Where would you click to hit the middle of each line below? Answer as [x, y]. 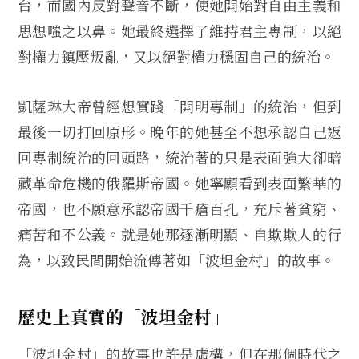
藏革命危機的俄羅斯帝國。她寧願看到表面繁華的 [179, 182]
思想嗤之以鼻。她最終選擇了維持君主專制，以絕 [179, 30]
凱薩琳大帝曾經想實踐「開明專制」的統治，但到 [179, 105]
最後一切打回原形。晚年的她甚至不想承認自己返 [179, 131]
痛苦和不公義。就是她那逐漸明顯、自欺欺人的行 [179, 234]
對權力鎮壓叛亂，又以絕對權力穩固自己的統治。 [176, 56]
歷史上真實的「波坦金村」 [123, 316]
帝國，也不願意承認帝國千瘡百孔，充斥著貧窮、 [179, 208]
